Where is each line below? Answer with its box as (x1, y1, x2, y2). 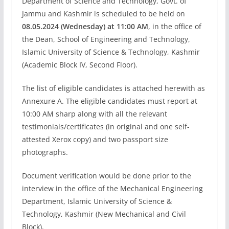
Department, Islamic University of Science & (21, 196, 172, 206)
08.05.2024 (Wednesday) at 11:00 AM (21, 21, 148, 31)
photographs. (21, 147, 68, 157)
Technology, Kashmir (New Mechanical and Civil (21, 209, 186, 219)
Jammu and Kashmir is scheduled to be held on (21, 9, 185, 18)
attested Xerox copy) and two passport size (21, 134, 168, 144)
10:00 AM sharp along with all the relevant (21, 109, 167, 119)
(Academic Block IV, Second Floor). (21, 60, 138, 70)
